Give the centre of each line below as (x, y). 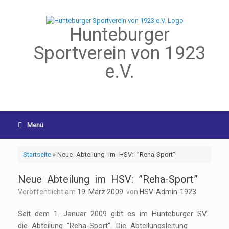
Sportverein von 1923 (120, 53)
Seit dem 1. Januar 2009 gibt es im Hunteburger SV (114, 214)
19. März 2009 (100, 192)
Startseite (37, 154)
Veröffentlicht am (50, 192)
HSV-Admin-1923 (168, 192)
